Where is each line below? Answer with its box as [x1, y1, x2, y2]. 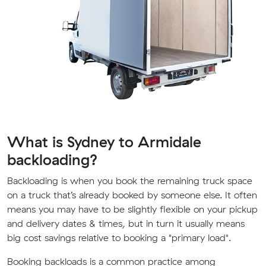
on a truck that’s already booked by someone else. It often [7, 189, 257, 201]
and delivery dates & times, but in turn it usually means [7, 217, 245, 230]
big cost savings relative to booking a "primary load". [7, 232, 231, 244]
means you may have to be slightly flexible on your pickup [7, 203, 258, 216]
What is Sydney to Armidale [7, 132, 201, 151]
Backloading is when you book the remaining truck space [7, 175, 252, 187]
